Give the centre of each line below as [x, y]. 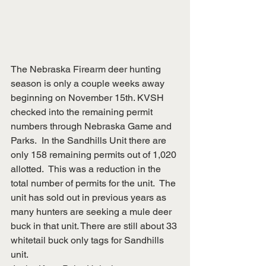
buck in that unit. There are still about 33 [95, 226]
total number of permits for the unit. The [94, 183]
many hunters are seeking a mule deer [92, 212]
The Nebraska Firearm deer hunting [87, 69]
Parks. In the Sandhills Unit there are [90, 141]
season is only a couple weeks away [89, 84]
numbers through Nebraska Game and [92, 126]
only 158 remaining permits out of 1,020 [95, 155]
